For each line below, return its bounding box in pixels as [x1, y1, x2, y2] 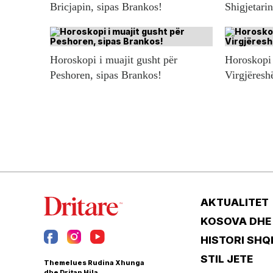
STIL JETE [200, 252, 253, 265]
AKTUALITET [200, 196, 269, 208]
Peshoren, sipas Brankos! [50, 68, 161, 81]
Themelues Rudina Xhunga [44, 258, 144, 267]
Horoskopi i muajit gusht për [50, 53, 177, 66]
